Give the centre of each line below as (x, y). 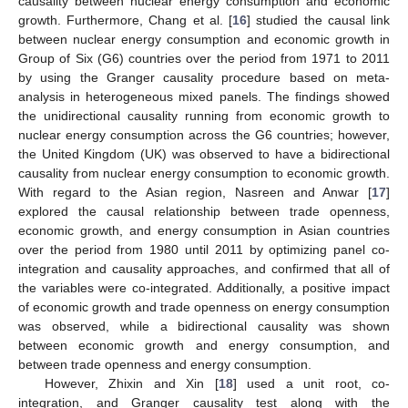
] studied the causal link (319, 20)
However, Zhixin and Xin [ (131, 383)
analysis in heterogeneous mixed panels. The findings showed (204, 96)
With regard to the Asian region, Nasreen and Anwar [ (195, 192)
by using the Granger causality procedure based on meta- (204, 77)
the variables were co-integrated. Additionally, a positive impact (204, 287)
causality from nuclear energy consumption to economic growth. (204, 173)
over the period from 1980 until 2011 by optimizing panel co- (204, 249)
